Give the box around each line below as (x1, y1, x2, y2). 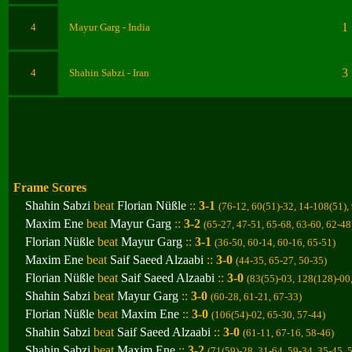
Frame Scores (13, 181, 86, 194)
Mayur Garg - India (69, 21, 150, 33)
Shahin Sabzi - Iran (69, 67, 149, 79)
